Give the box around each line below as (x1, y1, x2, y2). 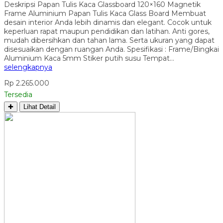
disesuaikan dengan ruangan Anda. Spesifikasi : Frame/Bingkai (4, 44, 219, 54)
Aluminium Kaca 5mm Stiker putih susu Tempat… (4, 53, 174, 63)
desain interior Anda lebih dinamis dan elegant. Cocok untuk (4, 17, 212, 27)
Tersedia (4, 90, 32, 99)
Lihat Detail (23, 103, 56, 111)
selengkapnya (4, 62, 52, 72)
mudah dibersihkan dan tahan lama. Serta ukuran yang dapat (4, 35, 215, 45)
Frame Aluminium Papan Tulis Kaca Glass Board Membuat (4, 8, 206, 18)
